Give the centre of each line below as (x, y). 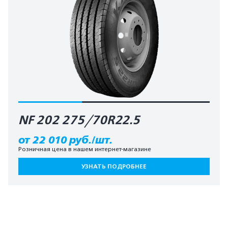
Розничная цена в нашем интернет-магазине (85, 149)
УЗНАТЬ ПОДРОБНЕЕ (114, 166)
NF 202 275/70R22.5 (79, 120)
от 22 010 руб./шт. (65, 140)
